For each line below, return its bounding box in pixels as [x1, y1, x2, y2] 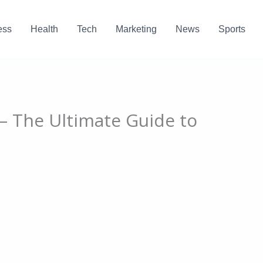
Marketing [115, 24, 157, 34]
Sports [218, 24, 245, 34]
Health [30, 24, 58, 34]
